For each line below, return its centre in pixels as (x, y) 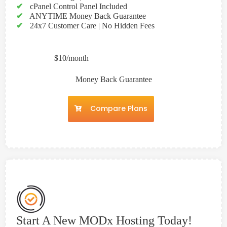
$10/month (71, 58)
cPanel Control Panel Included (78, 6)
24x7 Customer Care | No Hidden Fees (91, 25)
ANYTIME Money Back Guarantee (87, 16)
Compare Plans (119, 108)
